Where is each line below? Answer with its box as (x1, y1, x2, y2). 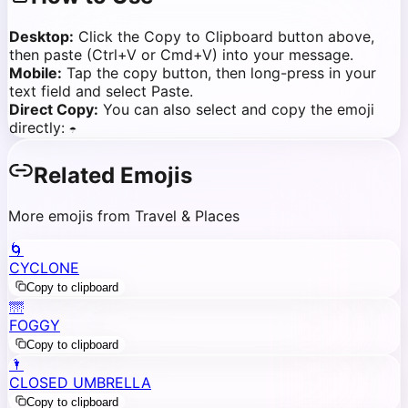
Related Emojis (34, 162, 192, 189)
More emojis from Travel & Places (8, 207, 240, 226)
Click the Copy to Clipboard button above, (78, 27, 374, 46)
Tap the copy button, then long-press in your (66, 64, 376, 83)
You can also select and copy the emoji (103, 100, 374, 119)
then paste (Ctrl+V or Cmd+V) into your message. (9, 46, 353, 65)
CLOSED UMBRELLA (9, 373, 151, 393)
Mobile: (9, 64, 62, 83)
